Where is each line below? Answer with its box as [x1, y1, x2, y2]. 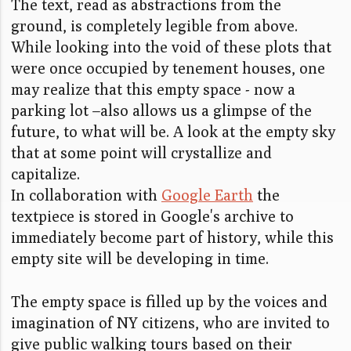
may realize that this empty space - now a [11, 80, 295, 99]
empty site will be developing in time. [11, 249, 269, 268]
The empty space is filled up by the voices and [11, 292, 327, 311]
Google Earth [161, 186, 253, 204]
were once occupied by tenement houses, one [11, 59, 325, 78]
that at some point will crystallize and [11, 143, 272, 162]
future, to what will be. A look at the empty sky [11, 122, 335, 141]
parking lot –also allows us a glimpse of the [11, 101, 312, 120]
